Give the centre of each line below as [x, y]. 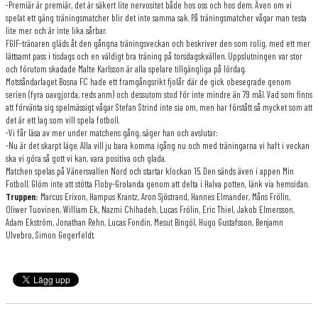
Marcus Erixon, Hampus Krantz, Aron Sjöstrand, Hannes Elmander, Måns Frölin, [164, 197]
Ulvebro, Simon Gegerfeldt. [50, 235]
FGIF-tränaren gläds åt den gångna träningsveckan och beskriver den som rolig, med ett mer [158, 43]
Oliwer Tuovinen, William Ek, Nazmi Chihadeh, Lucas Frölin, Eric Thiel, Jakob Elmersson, [150, 209]
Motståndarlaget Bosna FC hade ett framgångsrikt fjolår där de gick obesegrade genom [148, 82]
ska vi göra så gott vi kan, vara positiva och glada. [86, 158]
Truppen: [22, 197]
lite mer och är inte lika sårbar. [56, 31]
